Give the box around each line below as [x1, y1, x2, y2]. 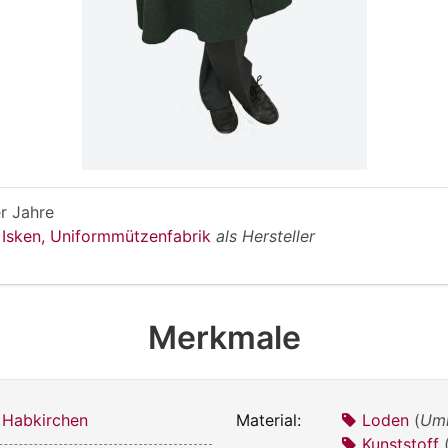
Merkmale [147, 317, 301, 357]
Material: [236, 409, 301, 430]
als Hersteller [216, 225, 315, 246]
